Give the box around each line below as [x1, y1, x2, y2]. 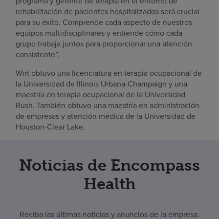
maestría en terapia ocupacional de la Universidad [16, 89, 185, 101]
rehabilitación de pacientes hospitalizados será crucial [16, 6, 199, 18]
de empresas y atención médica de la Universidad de [16, 110, 196, 122]
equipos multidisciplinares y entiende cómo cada [16, 27, 182, 39]
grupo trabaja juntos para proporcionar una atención [16, 38, 192, 50]
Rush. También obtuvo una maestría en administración [16, 100, 199, 111]
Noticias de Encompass [19, 156, 200, 175]
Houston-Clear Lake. [16, 121, 85, 133]
